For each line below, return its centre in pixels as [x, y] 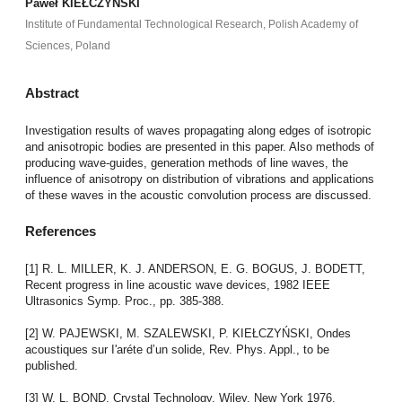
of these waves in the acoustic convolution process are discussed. [198, 195]
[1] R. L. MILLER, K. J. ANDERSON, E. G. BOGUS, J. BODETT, [195, 268]
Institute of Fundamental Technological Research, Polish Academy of [191, 25]
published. [51, 365]
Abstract [52, 93]
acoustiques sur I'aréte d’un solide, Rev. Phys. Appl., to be [177, 349]
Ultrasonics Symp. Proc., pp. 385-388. [124, 301]
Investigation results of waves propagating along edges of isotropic [198, 130]
